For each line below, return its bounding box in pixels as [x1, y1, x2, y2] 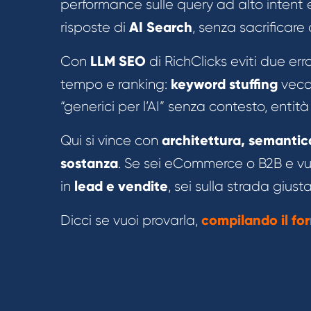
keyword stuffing [171, 75, 278, 92]
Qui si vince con [60, 132, 162, 149]
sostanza [60, 154, 118, 171]
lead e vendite [74, 177, 168, 194]
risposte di [60, 19, 129, 35]
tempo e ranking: [60, 76, 171, 92]
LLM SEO [90, 52, 146, 69]
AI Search [129, 18, 192, 35]
